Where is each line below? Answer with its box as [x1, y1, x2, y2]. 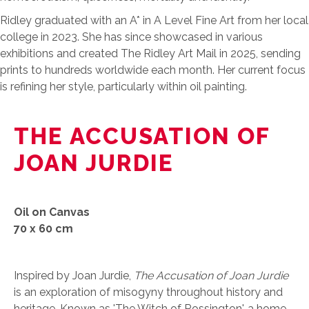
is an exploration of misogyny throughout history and [14, 286, 283, 299]
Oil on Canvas [14, 206, 90, 219]
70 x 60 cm [14, 222, 73, 236]
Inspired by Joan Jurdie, [14, 269, 131, 283]
